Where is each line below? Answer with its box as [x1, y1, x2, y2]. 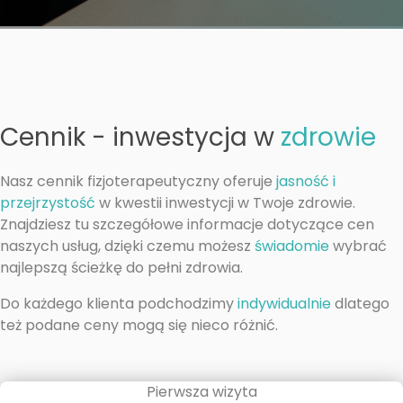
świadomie [255, 236, 329, 256]
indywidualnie [237, 293, 331, 314]
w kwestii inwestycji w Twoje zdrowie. [95, 193, 355, 213]
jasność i [276, 171, 336, 192]
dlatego [331, 293, 390, 314]
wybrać [329, 236, 387, 256]
